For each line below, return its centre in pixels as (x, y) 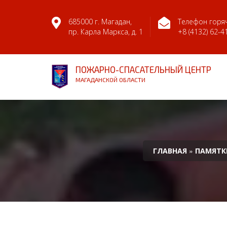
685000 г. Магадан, (100, 22)
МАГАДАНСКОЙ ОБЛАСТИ (110, 80)
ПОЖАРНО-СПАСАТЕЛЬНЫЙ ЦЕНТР (143, 69)
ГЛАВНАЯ (170, 151)
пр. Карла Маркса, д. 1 (106, 32)
